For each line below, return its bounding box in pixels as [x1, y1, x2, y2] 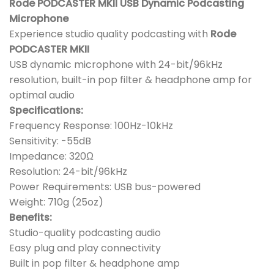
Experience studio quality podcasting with [9, 27, 210, 42]
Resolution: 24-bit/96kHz [9, 165, 127, 179]
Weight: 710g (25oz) [9, 195, 103, 210]
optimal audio [9, 88, 75, 103]
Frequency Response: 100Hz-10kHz [9, 119, 173, 133]
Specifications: [9, 103, 83, 118]
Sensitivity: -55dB [9, 134, 91, 149]
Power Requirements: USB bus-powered [9, 180, 201, 194]
